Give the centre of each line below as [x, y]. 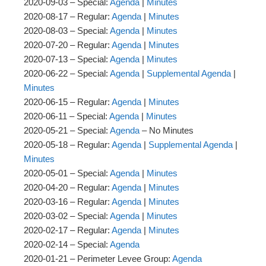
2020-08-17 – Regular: [68, 17]
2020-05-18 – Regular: [68, 145]
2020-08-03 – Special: [67, 31]
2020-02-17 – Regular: [68, 230]
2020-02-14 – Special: [67, 245]
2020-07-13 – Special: [67, 59]
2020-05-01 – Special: [67, 173]
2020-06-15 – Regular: [68, 102]
